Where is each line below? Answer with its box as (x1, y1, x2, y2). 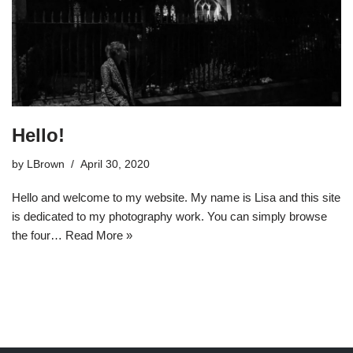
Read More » (65, 228, 132, 242)
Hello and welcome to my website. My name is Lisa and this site (12, 190, 340, 204)
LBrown (27, 158, 65, 170)
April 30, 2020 (80, 158, 150, 170)
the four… (12, 228, 65, 242)
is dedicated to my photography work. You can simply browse (12, 209, 327, 223)
